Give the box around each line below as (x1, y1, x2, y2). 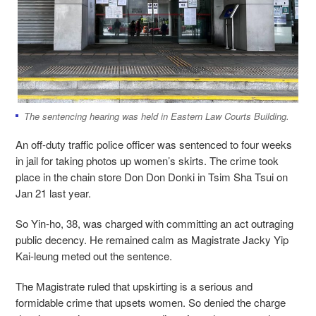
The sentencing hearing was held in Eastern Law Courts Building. (24, 109, 289, 123)
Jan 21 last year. (16, 186, 94, 201)
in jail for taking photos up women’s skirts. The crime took (16, 153, 279, 169)
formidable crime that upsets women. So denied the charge (16, 295, 286, 310)
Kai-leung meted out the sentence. (16, 248, 172, 264)
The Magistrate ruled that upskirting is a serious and (16, 279, 253, 294)
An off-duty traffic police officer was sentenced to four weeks (16, 137, 292, 152)
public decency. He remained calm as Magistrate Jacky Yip (16, 232, 288, 248)
